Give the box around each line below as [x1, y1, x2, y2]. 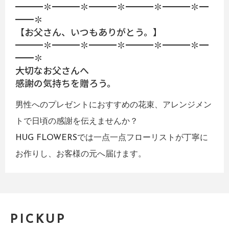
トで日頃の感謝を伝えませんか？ [15, 118, 138, 126]
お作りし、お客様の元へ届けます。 [15, 150, 146, 158]
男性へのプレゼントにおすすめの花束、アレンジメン [15, 101, 212, 109]
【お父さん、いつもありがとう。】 [15, 25, 162, 38]
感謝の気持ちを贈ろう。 [15, 76, 116, 89]
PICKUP [10, 214, 66, 226]
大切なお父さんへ [15, 63, 89, 77]
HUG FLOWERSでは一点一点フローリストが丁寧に [15, 134, 208, 142]
